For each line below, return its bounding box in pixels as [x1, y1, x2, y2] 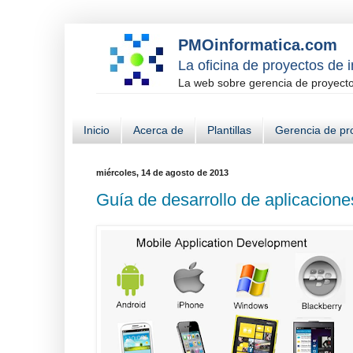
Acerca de [133, 124, 184, 137]
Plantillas [207, 124, 251, 137]
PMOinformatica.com [178, 36, 337, 54]
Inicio [84, 124, 110, 137]
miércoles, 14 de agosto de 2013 [96, 167, 229, 177]
